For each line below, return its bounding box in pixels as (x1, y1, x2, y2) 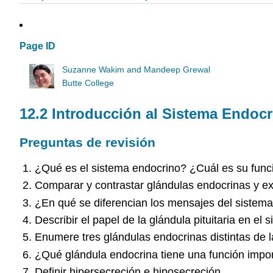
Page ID (19, 41, 55, 52)
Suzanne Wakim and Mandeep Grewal (62, 65, 211, 74)
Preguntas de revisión (19, 135, 155, 150)
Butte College (62, 78, 115, 88)
